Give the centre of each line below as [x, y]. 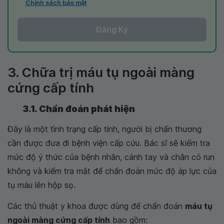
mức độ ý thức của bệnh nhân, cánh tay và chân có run [111, 157]
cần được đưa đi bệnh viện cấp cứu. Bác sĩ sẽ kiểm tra [109, 143]
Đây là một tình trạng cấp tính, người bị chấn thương [104, 129]
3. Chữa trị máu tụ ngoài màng [101, 72]
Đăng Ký [112, 30]
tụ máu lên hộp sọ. [41, 185]
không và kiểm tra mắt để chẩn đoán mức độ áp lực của [112, 171]
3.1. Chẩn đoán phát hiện [79, 109]
